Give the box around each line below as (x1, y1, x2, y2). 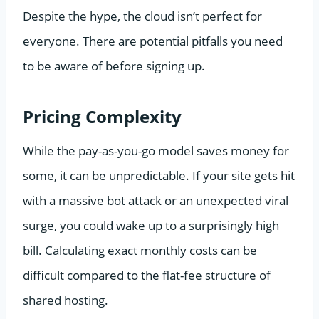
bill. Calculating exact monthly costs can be (23, 241, 257, 258)
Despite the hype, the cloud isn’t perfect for (23, 7, 262, 24)
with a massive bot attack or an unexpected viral (23, 192, 288, 209)
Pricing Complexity (23, 104, 182, 128)
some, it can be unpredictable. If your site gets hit (23, 167, 295, 184)
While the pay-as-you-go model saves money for (23, 142, 289, 159)
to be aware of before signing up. (23, 57, 205, 74)
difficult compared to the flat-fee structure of (23, 266, 271, 283)
